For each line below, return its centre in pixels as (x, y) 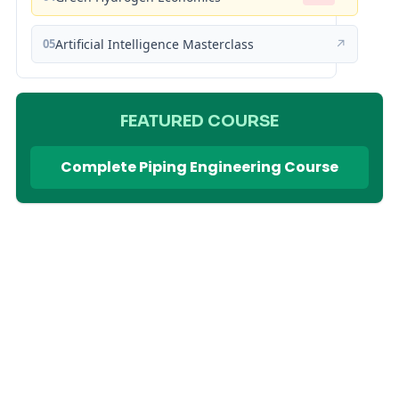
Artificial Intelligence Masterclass (155, 44)
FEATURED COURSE (199, 121)
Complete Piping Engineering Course (199, 167)
